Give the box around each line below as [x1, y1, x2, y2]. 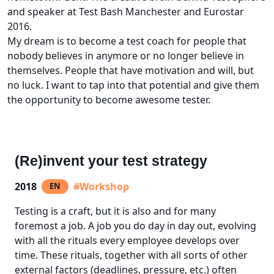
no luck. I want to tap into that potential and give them [7, 78, 259, 92]
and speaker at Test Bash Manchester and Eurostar [7, 4, 244, 18]
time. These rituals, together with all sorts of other [15, 248, 248, 262]
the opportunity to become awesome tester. [7, 92, 210, 106]
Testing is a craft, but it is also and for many [15, 204, 216, 218]
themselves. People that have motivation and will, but [7, 63, 254, 77]
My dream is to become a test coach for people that [7, 34, 246, 48]
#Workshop [73, 179, 129, 193]
